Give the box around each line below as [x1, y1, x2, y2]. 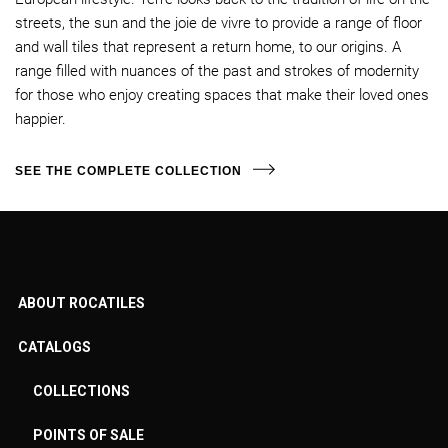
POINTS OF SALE [33, 426, 144, 443]
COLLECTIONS [33, 382, 130, 399]
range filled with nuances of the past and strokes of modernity [15, 61, 419, 80]
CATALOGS [18, 338, 91, 355]
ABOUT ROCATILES [18, 294, 145, 311]
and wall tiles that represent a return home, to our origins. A [15, 37, 401, 56]
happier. [15, 109, 66, 128]
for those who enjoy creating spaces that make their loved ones [15, 85, 429, 104]
